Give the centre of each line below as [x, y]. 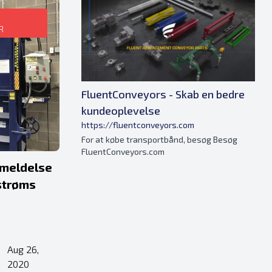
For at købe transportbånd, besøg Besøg [159, 140]
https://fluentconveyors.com [138, 125]
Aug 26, [23, 249]
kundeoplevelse [121, 111]
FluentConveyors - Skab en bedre [163, 94]
